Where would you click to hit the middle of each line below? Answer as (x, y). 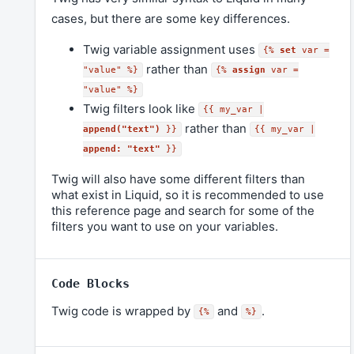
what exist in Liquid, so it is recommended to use (188, 195)
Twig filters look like (141, 109)
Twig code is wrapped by (122, 311)
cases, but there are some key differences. (171, 19)
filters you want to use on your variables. (165, 227)
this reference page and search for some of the (183, 211)
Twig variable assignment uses (171, 50)
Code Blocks (90, 284)
